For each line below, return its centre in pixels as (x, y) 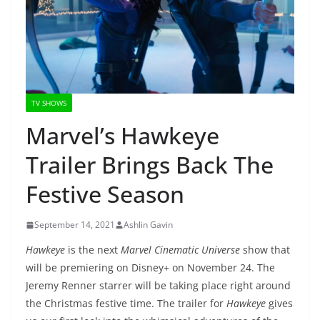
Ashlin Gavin (148, 225)
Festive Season (105, 194)
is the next (91, 250)
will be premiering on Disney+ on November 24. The (150, 268)
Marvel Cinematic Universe (179, 250)
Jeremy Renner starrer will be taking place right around (158, 286)
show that (265, 250)
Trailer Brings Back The (150, 165)
